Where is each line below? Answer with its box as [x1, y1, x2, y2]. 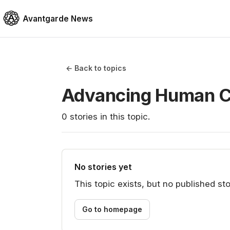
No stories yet [74, 162, 132, 172]
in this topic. [98, 111, 150, 122]
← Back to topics [66, 64, 126, 72]
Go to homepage [82, 205, 142, 214]
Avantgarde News [23, 13, 93, 24]
